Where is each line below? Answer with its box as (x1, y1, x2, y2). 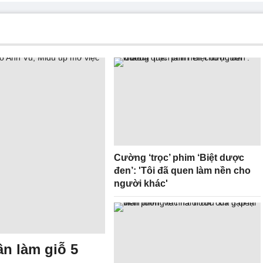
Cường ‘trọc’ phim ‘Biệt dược (114, 153, 244, 163)
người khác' (114, 178, 168, 188)
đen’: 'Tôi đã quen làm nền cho (114, 166, 251, 176)
